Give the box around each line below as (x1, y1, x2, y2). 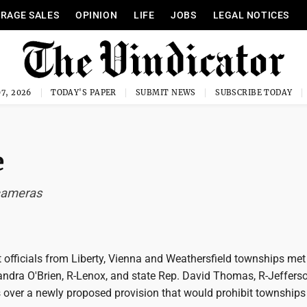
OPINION (75, 10, 118, 21)
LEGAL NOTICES (212, 10, 289, 21)
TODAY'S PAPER (51, 88, 116, 97)
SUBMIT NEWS (136, 88, 196, 97)
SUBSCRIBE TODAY (215, 88, 293, 97)
